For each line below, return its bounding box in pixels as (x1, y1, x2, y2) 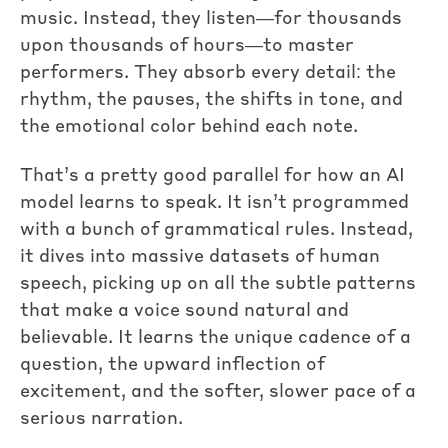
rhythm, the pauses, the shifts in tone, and (20, 90, 403, 109)
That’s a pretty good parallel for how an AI (20, 167, 405, 186)
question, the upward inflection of (20, 356, 325, 375)
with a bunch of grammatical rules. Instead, (20, 221, 413, 240)
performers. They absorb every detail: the (20, 63, 396, 82)
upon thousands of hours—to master (20, 36, 354, 55)
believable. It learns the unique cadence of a (20, 329, 411, 348)
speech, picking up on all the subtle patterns (20, 275, 416, 294)
